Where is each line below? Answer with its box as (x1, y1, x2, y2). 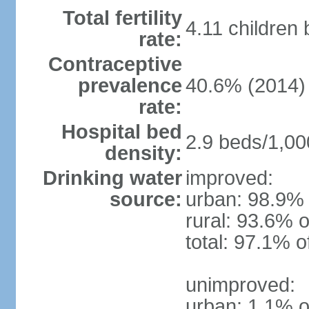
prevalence (77, 74, 182, 97)
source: (109, 188, 182, 210)
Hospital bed (61, 121, 182, 143)
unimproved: (185, 274, 295, 296)
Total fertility (62, 7, 182, 29)
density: (104, 142, 182, 164)
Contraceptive (48, 53, 182, 75)
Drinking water (42, 167, 182, 189)
